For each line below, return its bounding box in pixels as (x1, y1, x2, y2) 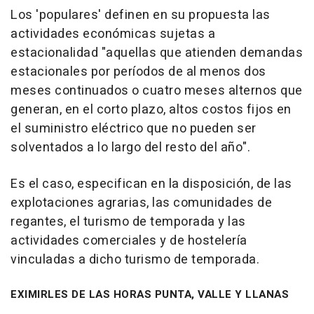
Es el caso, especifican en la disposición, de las (11, 175, 292, 194)
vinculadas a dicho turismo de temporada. (11, 250, 259, 270)
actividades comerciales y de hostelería (11, 231, 247, 251)
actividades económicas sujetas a (11, 25, 215, 44)
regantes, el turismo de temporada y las (11, 212, 246, 232)
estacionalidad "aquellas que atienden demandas (11, 43, 303, 63)
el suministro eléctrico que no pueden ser (11, 119, 257, 139)
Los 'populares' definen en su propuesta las (11, 6, 271, 25)
